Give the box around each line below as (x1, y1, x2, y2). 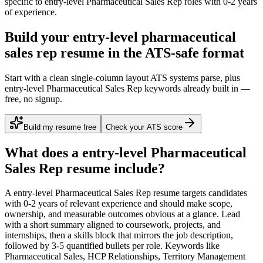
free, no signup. (5, 93, 62, 104)
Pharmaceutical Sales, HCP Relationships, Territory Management (5, 251, 245, 262)
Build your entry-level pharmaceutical (5, 29, 236, 45)
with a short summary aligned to (5, 220, 126, 230)
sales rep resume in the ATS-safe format (5, 45, 244, 60)
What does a (5, 144, 82, 160)
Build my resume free (23, 122, 96, 131)
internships (5, 230, 45, 241)
